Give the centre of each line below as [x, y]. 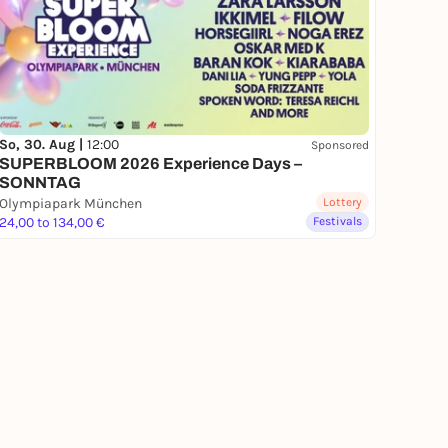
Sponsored [340, 144]
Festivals [337, 221]
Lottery [342, 202]
